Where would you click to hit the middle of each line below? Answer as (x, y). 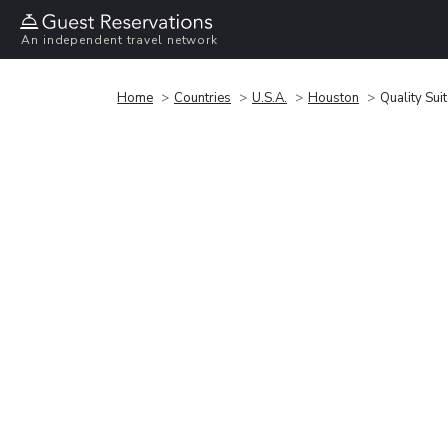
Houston (333, 97)
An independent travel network (120, 40)
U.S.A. (269, 97)
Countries (202, 97)
